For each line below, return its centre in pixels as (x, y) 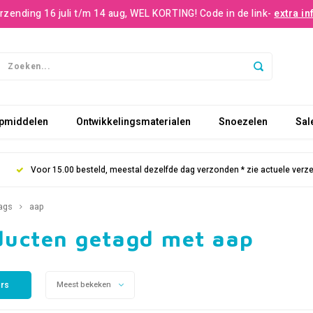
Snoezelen (243, 122)
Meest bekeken (83, 285)
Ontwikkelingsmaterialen (133, 122)
